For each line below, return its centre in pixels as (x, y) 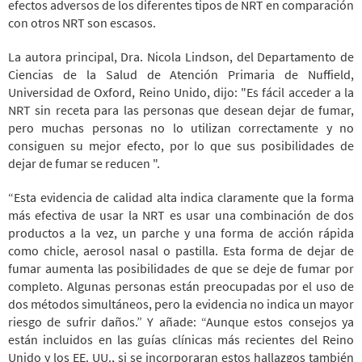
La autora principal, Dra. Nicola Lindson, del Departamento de (181, 56)
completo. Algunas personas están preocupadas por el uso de (181, 286)
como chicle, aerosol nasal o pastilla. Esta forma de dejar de (181, 250)
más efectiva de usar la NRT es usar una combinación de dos (181, 215)
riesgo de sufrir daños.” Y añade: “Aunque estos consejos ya (181, 321)
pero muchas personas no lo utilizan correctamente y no (181, 127)
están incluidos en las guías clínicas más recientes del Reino (181, 339)
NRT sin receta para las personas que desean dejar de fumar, (181, 109)
